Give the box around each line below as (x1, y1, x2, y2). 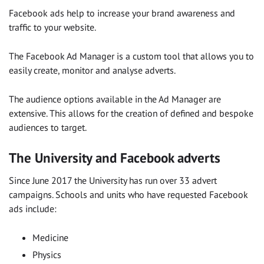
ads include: (9, 202, 57, 214)
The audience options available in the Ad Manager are (9, 93, 221, 105)
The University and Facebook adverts (9, 149, 220, 167)
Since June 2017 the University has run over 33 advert (9, 174, 217, 186)
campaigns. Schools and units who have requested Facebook (9, 188, 248, 200)
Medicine (32, 231, 68, 243)
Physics (32, 248, 61, 260)
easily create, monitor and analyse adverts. (9, 64, 176, 77)
